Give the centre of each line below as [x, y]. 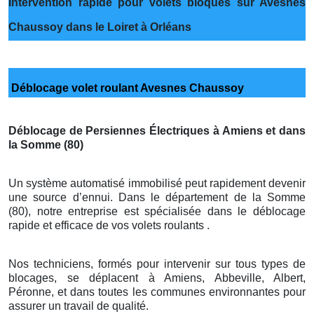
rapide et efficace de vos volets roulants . [109, 225]
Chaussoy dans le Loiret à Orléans [100, 27]
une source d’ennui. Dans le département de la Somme [157, 197]
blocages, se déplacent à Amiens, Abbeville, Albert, [157, 278]
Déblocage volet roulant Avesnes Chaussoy [126, 88]
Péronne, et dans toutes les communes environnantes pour [157, 292]
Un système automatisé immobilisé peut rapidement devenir [157, 183]
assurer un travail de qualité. [78, 306]
